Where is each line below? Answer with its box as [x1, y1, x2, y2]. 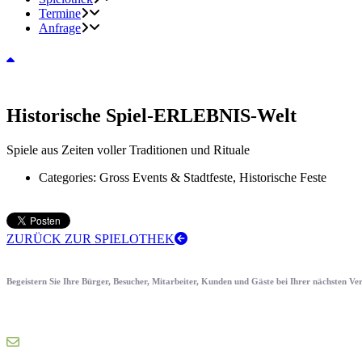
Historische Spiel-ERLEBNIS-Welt [6, 104, 297, 126]
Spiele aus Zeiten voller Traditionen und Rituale [6, 142, 250, 157]
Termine [39, 6, 81, 20]
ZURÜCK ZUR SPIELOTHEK [6, 231, 175, 246]
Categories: [39, 170, 99, 184]
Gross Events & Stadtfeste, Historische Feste [99, 170, 326, 184]
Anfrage [39, 21, 81, 35]
